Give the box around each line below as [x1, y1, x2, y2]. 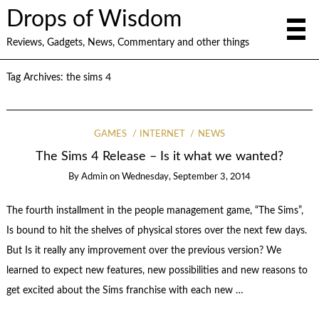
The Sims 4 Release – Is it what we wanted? [36, 150, 283, 163]
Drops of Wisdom [6, 8, 182, 31]
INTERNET [140, 130, 185, 139]
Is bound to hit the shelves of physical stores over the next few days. [6, 225, 307, 236]
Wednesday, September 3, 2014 [122, 172, 251, 182]
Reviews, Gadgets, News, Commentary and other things [6, 37, 249, 48]
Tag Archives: [6, 73, 66, 83]
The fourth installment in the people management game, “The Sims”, [6, 205, 303, 216]
